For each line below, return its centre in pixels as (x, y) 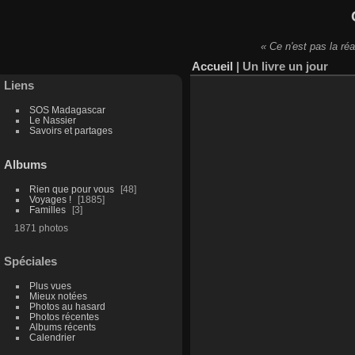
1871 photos (41, 227)
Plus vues (50, 286)
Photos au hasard (67, 307)
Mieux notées (58, 296)
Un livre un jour (285, 66)
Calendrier (52, 338)
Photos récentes (64, 317)
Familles (47, 209)
